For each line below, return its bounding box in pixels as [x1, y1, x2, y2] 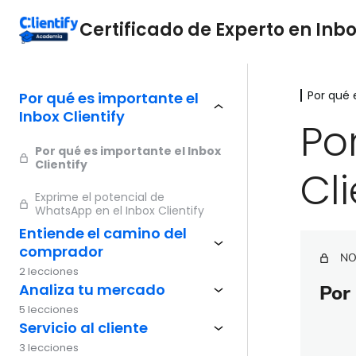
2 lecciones [19, 264, 79, 279]
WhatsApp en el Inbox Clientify [35, 203, 204, 219]
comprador [19, 242, 103, 261]
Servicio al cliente [19, 317, 148, 338]
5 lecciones [19, 302, 79, 317]
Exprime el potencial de [35, 189, 164, 205]
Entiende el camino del [19, 223, 187, 243]
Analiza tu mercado [19, 279, 165, 300]
